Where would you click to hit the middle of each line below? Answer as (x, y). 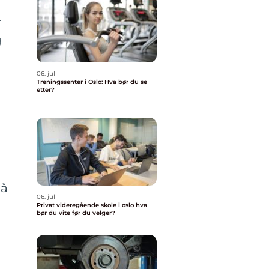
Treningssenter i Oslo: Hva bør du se (92, 82)
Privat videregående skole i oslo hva (86, 205)
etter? (46, 90)
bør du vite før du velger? (76, 213)
